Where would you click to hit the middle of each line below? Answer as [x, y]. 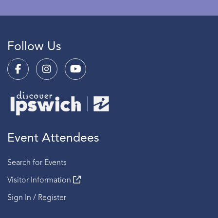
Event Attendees [53, 138]
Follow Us [34, 47]
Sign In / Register [37, 198]
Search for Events [37, 163]
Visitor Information [40, 180]
